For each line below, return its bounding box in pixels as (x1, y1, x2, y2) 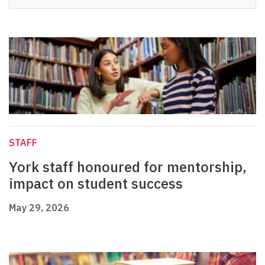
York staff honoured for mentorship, (9, 157, 247, 177)
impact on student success (9, 174, 183, 193)
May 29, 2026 (9, 202, 69, 214)
